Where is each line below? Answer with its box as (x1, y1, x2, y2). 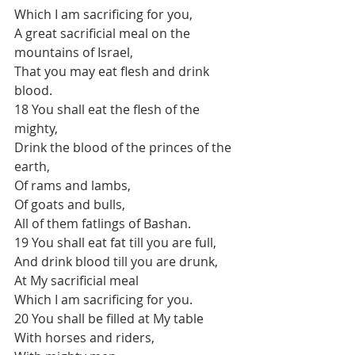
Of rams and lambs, (14, 177, 131, 194)
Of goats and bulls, (14, 196, 125, 213)
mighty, (14, 120, 58, 137)
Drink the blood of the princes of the (14, 139, 235, 156)
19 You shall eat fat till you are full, (14, 234, 216, 251)
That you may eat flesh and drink (14, 63, 212, 80)
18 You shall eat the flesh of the (14, 101, 203, 118)
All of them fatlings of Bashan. (14, 215, 191, 232)
